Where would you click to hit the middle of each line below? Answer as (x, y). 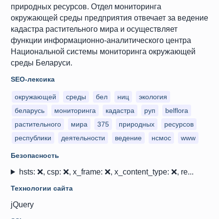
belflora (177, 110)
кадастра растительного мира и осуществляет (94, 29)
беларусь (30, 110)
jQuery (22, 205)
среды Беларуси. (42, 63)
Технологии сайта (42, 188)
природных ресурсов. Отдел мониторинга (86, 7)
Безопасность (35, 155)
